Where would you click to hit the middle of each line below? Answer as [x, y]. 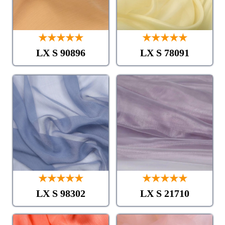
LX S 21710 [164, 193]
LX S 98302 [61, 193]
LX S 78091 [164, 52]
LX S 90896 [61, 52]
